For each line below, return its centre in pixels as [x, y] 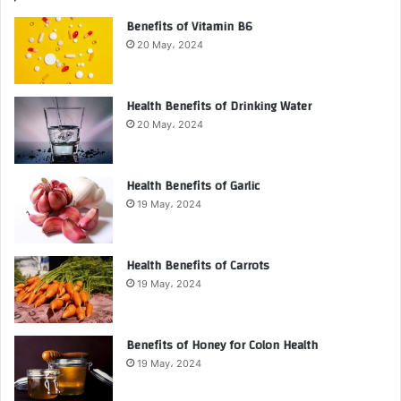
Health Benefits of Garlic [193, 186]
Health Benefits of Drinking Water [219, 106]
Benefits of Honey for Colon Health [222, 345]
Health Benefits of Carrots [198, 265]
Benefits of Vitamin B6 [189, 26]
